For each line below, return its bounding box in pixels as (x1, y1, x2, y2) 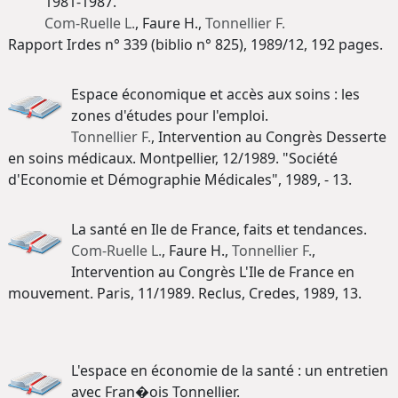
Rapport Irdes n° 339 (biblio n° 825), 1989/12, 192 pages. (8, 35, 383, 55)
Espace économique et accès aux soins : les (71, 84, 360, 105)
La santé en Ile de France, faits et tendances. (71, 219, 367, 240)
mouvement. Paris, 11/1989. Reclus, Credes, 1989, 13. (8, 283, 362, 304)
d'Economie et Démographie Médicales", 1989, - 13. (8, 170, 352, 190)
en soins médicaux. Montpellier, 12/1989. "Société (8, 148, 338, 169)
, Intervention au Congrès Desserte (151, 127, 386, 147)
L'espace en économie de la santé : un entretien (71, 360, 388, 380)
